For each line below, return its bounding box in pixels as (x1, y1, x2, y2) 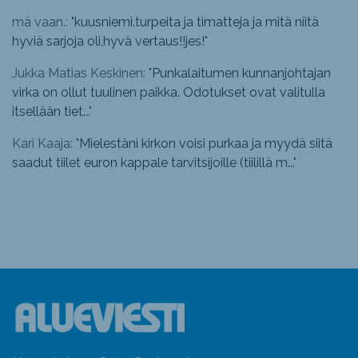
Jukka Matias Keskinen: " (12, 66, 152, 81)
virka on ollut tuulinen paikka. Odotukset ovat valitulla (12, 85, 325, 100)
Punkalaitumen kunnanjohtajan (152, 66, 331, 81)
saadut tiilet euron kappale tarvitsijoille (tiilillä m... (12, 155, 293, 170)
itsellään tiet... (12, 104, 89, 119)
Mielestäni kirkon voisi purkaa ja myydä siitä (79, 136, 332, 151)
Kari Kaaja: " (12, 136, 79, 151)
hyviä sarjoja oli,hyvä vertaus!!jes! (12, 34, 205, 49)
